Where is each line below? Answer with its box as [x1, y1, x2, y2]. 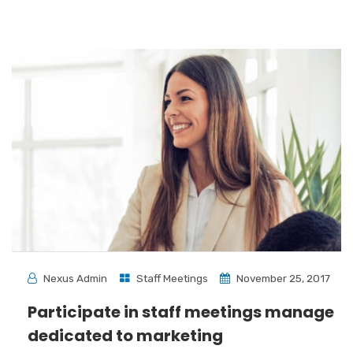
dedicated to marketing [28, 324, 223, 347]
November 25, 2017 [234, 271, 330, 284]
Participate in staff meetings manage [28, 300, 334, 323]
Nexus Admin [43, 271, 107, 284]
